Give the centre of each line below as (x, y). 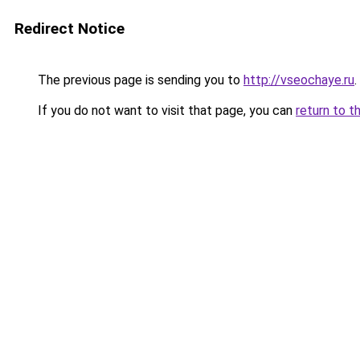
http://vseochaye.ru (299, 80)
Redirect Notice (70, 29)
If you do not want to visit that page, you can (165, 110)
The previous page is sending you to (139, 80)
